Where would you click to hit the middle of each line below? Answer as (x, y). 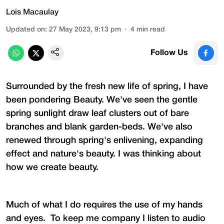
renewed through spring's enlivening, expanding (104, 140)
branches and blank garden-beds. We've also (99, 127)
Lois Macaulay (32, 12)
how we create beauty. (52, 167)
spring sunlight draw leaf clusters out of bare (97, 113)
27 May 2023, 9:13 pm (85, 29)
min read (151, 29)
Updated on (25, 29)
